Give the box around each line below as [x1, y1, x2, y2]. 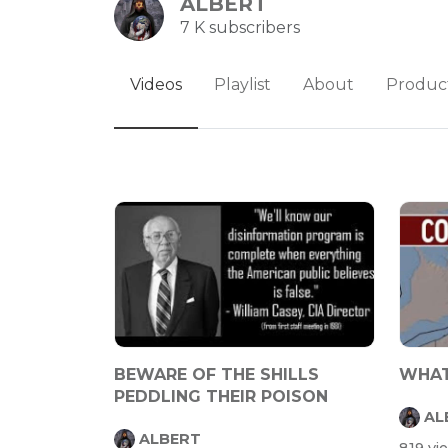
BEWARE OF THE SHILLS [114, 364, 319, 384]
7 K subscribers [180, 18, 300, 37]
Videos [130, 75, 182, 94]
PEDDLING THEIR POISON [114, 386, 328, 406]
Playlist [214, 75, 271, 94]
